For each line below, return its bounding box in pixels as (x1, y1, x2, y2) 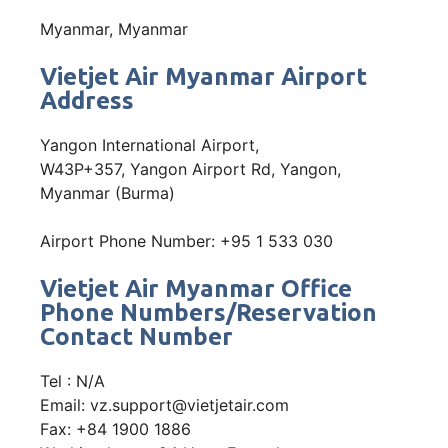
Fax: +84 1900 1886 (40, 418, 191, 439)
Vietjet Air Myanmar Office (40, 274, 352, 302)
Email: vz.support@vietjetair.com (40, 394, 289, 415)
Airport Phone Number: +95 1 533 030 (40, 230, 333, 251)
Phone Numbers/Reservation (40, 298, 377, 326)
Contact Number (40, 322, 233, 350)
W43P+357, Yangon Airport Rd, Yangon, (40, 158, 341, 179)
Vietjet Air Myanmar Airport (40, 62, 367, 90)
